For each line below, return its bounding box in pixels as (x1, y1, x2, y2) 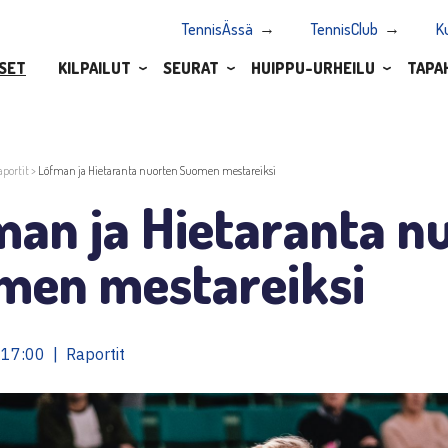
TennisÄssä (182, 19, 253, 40)
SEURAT (163, 57, 219, 78)
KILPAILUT (58, 57, 131, 78)
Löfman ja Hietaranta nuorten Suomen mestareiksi (38, 162, 276, 178)
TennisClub (311, 19, 378, 40)
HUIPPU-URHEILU (251, 57, 375, 78)
